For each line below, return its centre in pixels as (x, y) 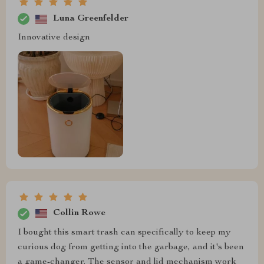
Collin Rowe (79, 214)
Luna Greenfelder (91, 19)
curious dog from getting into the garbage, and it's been (131, 247)
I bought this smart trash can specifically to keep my (124, 232)
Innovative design (54, 38)
